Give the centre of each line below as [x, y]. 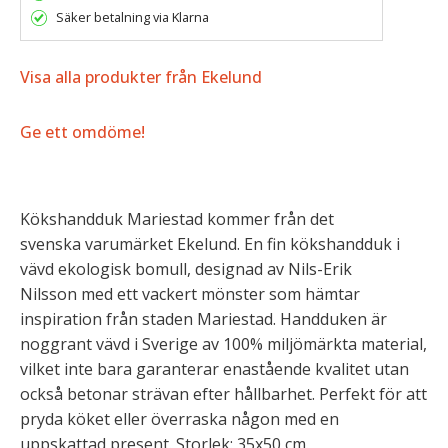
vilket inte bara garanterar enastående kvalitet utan [214, 368]
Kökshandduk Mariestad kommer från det [177, 218]
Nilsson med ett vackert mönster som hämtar [190, 293]
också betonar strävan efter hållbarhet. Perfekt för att [223, 393]
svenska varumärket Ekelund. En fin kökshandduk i [210, 243]
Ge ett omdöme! [82, 132]
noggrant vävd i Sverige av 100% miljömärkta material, [223, 343]
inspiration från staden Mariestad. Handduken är [203, 318]
